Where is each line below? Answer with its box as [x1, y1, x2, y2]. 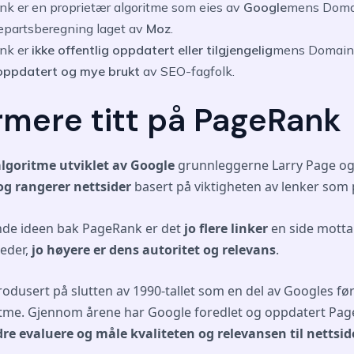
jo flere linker [184, 219, 271, 237]
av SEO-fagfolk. [143, 63, 235, 80]
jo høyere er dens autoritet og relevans [32, 240, 276, 258]
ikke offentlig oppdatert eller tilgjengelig [32, 42, 273, 58]
